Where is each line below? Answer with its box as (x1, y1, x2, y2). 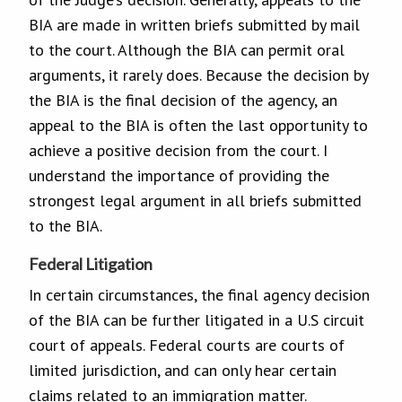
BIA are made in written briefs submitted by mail (29, 13, 360, 35)
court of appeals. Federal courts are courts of (29, 334, 345, 355)
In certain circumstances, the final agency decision (29, 284, 370, 305)
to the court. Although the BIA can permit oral (29, 39, 345, 60)
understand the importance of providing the (29, 164, 329, 186)
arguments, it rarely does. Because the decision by (29, 64, 368, 85)
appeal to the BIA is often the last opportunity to (29, 114, 368, 135)
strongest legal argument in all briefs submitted (29, 189, 362, 211)
